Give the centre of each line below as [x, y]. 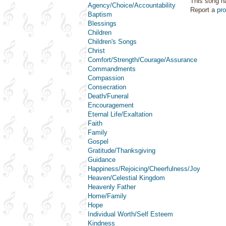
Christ [96, 51]
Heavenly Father [112, 187]
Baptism [100, 14]
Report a [204, 10]
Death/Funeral [108, 96]
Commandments [112, 69]
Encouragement [111, 105]
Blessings [102, 23]
